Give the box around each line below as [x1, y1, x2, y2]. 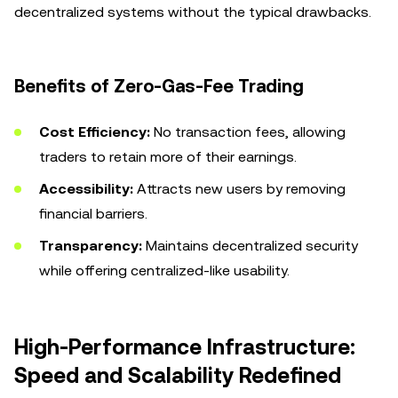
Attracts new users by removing [133, 180, 346, 197]
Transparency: [39, 237, 142, 254]
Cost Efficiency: [39, 123, 150, 140]
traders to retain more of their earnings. [39, 148, 297, 165]
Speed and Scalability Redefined [14, 363, 341, 388]
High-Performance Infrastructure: [14, 335, 355, 360]
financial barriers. [39, 205, 147, 222]
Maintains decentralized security [142, 237, 358, 254]
